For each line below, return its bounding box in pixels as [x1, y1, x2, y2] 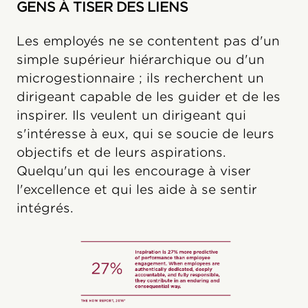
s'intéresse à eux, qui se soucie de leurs [16, 126, 274, 142]
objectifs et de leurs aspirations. [16, 145, 226, 160]
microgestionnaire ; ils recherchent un [16, 71, 264, 86]
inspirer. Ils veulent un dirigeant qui [16, 108, 246, 123]
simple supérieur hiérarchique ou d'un [16, 52, 265, 67]
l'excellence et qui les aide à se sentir [16, 182, 257, 197]
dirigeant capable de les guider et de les [16, 89, 280, 104]
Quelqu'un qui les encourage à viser [16, 164, 251, 179]
